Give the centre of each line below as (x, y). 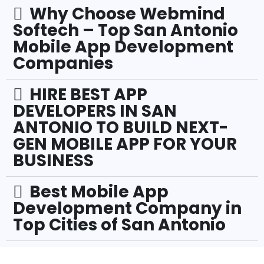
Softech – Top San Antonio (126, 30)
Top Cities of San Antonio (119, 225)
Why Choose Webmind (127, 14)
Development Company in (127, 208)
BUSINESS (53, 161)
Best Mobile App (99, 192)
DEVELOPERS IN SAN (95, 111)
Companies (63, 63)
